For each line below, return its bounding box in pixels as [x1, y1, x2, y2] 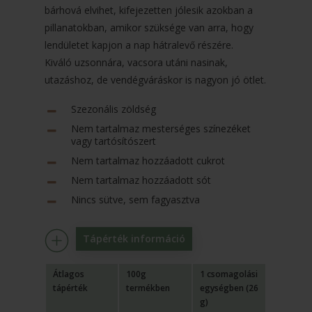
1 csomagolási [200, 268, 258, 281]
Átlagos [53, 268, 85, 281]
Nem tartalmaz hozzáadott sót [71, 173, 212, 187]
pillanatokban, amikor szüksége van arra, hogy [45, 21, 254, 35]
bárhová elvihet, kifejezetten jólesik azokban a [45, 3, 253, 17]
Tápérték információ [83, 232, 186, 246]
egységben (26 [200, 282, 259, 295]
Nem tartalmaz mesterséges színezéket [71, 122, 251, 136]
